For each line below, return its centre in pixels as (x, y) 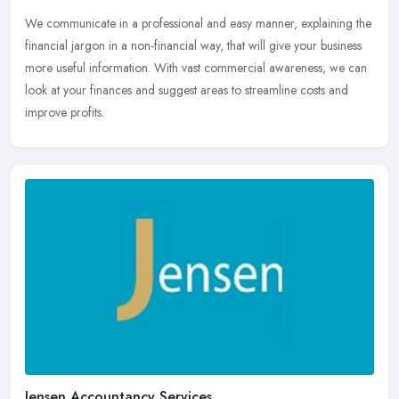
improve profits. (65, 112)
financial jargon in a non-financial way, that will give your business (193, 45)
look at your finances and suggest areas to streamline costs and (187, 90)
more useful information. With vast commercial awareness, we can (196, 67)
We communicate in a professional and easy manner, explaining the (198, 23)
